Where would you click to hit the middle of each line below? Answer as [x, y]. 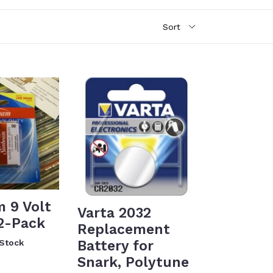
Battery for [115, 246]
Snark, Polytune [133, 262]
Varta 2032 [114, 213]
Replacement [124, 229]
